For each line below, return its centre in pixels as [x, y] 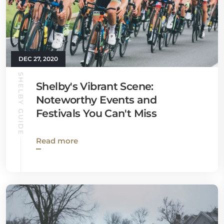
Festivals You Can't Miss [96, 113]
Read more [57, 141]
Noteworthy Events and [96, 100]
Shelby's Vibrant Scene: [95, 86]
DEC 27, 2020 [38, 59]
